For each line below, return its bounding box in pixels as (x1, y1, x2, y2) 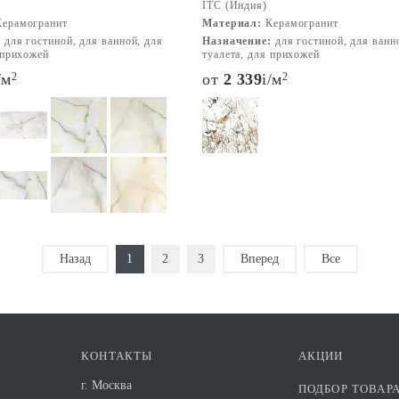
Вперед (240, 252, 279, 265)
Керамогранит (262, 17, 338, 29)
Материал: (202, 17, 263, 29)
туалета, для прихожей (202, 48, 320, 61)
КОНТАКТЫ (81, 349, 153, 362)
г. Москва (81, 379, 132, 392)
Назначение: (202, 35, 272, 47)
